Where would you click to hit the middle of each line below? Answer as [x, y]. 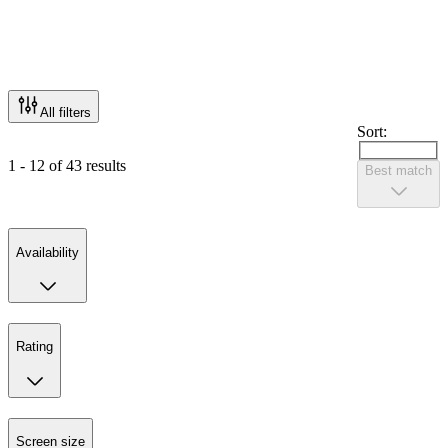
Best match [398, 171]
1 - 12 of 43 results [67, 165]
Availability [47, 252]
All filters [65, 112]
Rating [34, 347]
